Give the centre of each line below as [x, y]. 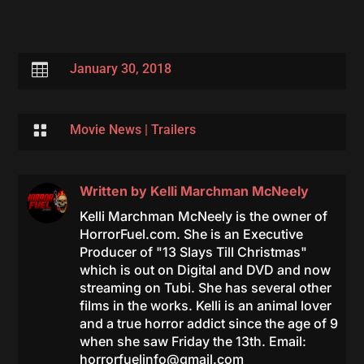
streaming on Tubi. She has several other [205, 288]
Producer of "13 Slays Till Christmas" [193, 252]
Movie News [105, 130]
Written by [115, 191]
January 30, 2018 [120, 69]
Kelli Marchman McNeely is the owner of [203, 216]
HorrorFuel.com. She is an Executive [191, 234]
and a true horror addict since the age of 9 [208, 323]
